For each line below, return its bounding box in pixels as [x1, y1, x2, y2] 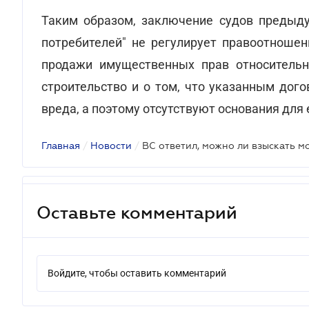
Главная [41, 140, 80, 151]
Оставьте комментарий [37, 202, 237, 222]
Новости [90, 140, 132, 151]
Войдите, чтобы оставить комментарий [48, 268, 226, 279]
